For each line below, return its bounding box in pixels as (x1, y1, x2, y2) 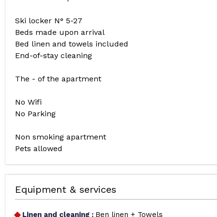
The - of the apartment (15, 74, 101, 83)
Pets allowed (15, 144, 62, 153)
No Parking (15, 109, 56, 118)
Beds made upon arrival (15, 28, 105, 37)
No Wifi (15, 97, 42, 107)
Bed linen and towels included (15, 39, 128, 48)
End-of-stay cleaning (15, 51, 92, 60)
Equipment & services (15, 184, 116, 195)
